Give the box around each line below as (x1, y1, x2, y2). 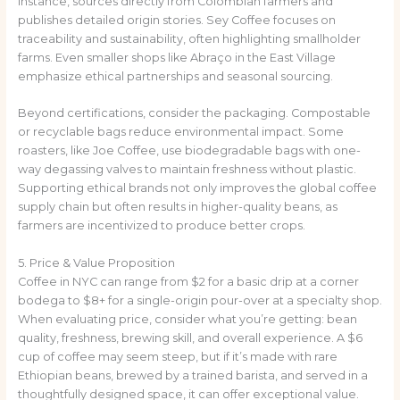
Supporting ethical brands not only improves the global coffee (17, 181, 377, 196)
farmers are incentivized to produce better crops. (17, 219, 305, 233)
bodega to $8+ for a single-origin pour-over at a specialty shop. (17, 293, 382, 307)
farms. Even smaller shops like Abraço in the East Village (17, 51, 336, 65)
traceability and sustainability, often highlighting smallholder (17, 32, 361, 46)
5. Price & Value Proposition (17, 255, 175, 270)
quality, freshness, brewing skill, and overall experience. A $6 (17, 330, 362, 345)
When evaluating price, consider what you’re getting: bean (17, 312, 357, 326)
